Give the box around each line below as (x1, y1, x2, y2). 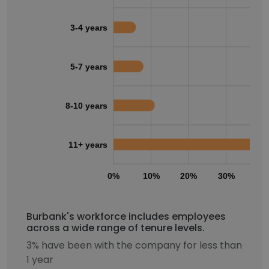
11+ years (68, 139, 107, 150)
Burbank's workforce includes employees (26, 210, 226, 223)
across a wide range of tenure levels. (26, 221, 205, 235)
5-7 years (70, 61, 107, 71)
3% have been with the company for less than (26, 238, 242, 252)
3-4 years (70, 22, 107, 32)
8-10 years (65, 100, 107, 110)
